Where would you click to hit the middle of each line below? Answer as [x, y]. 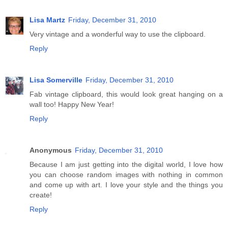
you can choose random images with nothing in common [126, 175]
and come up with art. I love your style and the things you [126, 185]
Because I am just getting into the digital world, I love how [126, 165]
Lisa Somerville [56, 80]
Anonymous [51, 150]
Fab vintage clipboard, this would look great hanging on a [126, 94]
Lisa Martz [47, 20]
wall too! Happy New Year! [72, 105]
